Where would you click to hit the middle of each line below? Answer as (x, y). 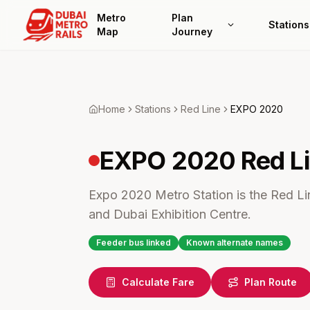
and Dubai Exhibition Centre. (170, 214)
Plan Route (271, 282)
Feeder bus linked (134, 243)
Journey (192, 31)
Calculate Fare (158, 282)
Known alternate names (235, 243)
